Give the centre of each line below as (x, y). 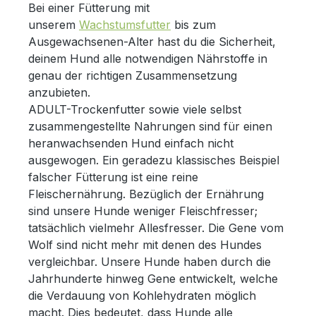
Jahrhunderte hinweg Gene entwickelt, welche (153, 278)
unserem (54, 24)
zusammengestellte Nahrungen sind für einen (150, 126)
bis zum (193, 24)
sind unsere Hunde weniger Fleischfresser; (143, 211)
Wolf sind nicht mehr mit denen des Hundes (145, 244)
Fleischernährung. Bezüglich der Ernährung (146, 194)
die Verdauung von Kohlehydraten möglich (142, 295)
